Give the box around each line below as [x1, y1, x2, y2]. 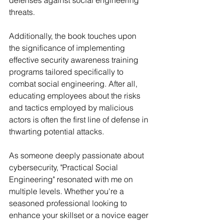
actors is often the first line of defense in [9, 114, 150, 125]
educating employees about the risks [9, 91, 142, 101]
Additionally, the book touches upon [9, 31, 138, 41]
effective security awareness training [9, 55, 140, 65]
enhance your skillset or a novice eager [9, 210, 150, 221]
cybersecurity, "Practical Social [9, 162, 120, 173]
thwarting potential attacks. [9, 126, 104, 137]
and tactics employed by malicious [9, 103, 135, 113]
